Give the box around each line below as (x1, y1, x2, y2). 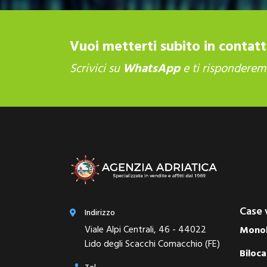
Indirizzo (85, 206, 115, 221)
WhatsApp (123, 59, 180, 79)
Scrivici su (70, 59, 123, 79)
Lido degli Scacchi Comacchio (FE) (85, 237, 220, 253)
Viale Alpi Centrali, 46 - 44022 (85, 222, 206, 238)
